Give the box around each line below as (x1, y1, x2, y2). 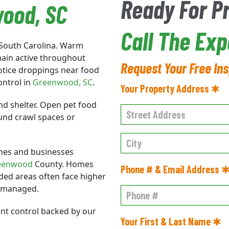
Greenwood (33, 77, 79, 88)
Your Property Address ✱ (121, 82, 220, 95)
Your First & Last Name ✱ (121, 215, 221, 227)
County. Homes (33, 158, 94, 170)
